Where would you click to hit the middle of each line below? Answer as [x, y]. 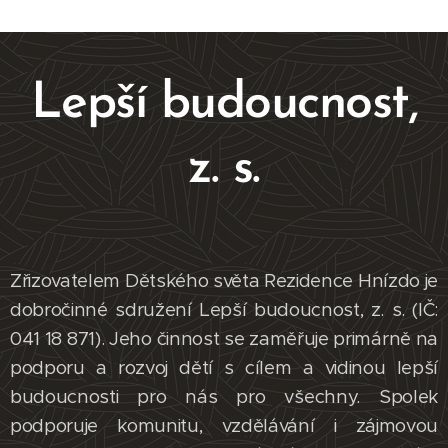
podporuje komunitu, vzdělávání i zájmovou [224, 426]
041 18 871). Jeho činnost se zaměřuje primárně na [224, 339]
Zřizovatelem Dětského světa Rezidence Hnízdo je [224, 281]
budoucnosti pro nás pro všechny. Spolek [224, 397]
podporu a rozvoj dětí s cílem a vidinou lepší [224, 368]
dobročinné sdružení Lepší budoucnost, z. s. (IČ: [224, 310]
